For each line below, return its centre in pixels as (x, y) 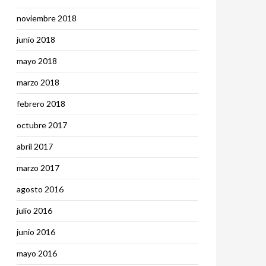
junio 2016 (36, 232)
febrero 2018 (41, 104)
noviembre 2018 (47, 18)
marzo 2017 (38, 168)
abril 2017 (35, 146)
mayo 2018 (37, 61)
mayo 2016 (37, 253)
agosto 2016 (40, 189)
